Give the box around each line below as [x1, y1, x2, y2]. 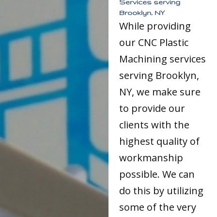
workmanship [119, 151, 184, 164]
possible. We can [119, 167, 195, 181]
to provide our [119, 101, 186, 115]
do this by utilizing [119, 184, 204, 197]
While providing [119, 19, 191, 32]
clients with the [119, 118, 190, 131]
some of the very [119, 200, 197, 214]
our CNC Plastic [119, 35, 189, 49]
